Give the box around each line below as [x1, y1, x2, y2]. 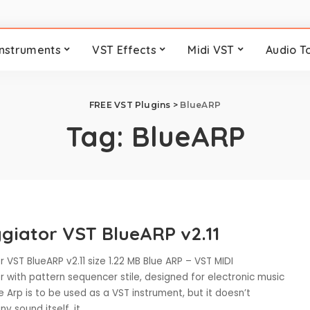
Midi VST [188, 43, 235, 57]
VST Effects [92, 43, 156, 57]
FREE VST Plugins [89, 100, 171, 110]
